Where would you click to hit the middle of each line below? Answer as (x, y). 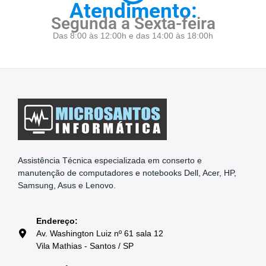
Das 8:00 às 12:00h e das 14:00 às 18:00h (133, 36)
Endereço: (57, 221)
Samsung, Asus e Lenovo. (67, 186)
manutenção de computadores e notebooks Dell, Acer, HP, (127, 173)
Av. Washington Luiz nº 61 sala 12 (100, 233)
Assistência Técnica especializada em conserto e (110, 161)
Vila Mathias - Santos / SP (85, 246)
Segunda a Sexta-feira (133, 24)
